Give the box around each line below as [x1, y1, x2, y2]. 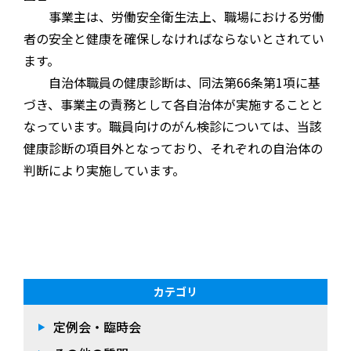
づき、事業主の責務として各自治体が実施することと [24, 95, 324, 114]
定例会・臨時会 [53, 317, 141, 337]
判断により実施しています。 [24, 161, 185, 180]
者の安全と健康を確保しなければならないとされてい [24, 29, 324, 49]
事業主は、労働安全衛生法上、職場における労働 [24, 7, 324, 27]
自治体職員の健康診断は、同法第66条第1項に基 [24, 73, 320, 92]
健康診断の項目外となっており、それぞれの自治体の [24, 139, 323, 158]
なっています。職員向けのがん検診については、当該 [24, 117, 322, 136]
